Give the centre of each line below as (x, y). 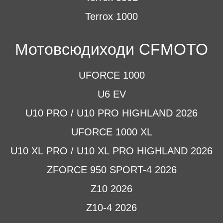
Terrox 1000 (111, 16)
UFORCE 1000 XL (111, 132)
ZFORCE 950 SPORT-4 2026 (111, 170)
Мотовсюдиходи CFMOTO (111, 49)
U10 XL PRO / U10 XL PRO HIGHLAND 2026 (111, 151)
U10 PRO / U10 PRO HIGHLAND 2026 (111, 113)
